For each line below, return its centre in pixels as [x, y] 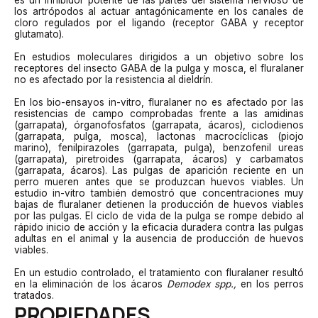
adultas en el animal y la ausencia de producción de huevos [159, 238]
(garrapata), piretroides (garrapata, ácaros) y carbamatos [159, 159]
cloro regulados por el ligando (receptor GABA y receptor [159, 22]
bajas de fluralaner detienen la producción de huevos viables [159, 204]
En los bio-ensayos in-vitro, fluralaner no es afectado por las [159, 102]
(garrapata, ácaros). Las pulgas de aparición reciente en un [159, 170]
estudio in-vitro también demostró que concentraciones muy [159, 193]
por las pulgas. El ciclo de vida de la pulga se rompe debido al [159, 215]
